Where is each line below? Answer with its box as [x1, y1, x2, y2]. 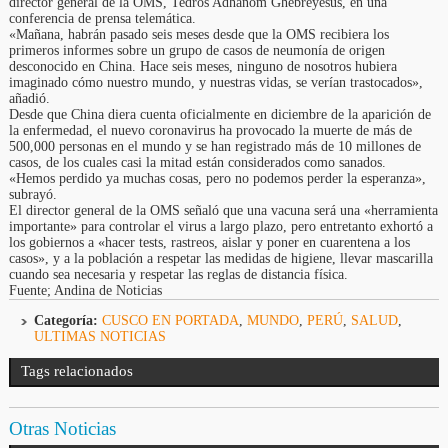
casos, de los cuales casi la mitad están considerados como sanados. [8, 155, 386, 171]
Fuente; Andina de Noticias [8, 283, 162, 299]
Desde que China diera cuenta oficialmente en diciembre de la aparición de [8, 107, 431, 123]
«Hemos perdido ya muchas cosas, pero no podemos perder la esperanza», [8, 171, 426, 187]
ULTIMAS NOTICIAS [33, 329, 166, 345]
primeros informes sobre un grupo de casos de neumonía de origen [8, 43, 385, 59]
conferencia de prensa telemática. [8, 11, 196, 27]
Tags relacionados [20, 363, 133, 380]
